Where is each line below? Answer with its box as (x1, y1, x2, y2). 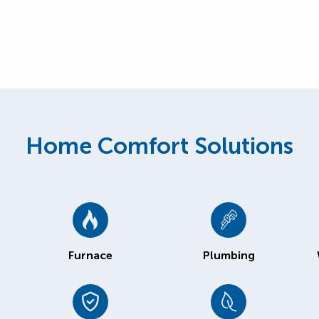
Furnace (68, 249, 113, 262)
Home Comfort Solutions (26, 132, 293, 159)
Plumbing (202, 249, 255, 262)
